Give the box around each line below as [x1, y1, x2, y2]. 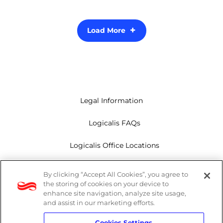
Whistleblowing [87, 208, 142, 217]
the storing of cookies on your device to [43, 180, 169, 188]
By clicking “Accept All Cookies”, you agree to [43, 170, 189, 178]
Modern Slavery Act [80, 163, 149, 172]
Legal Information [80, 96, 143, 105]
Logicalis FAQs [89, 118, 140, 127]
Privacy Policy [90, 185, 139, 195]
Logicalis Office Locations [70, 140, 159, 150]
